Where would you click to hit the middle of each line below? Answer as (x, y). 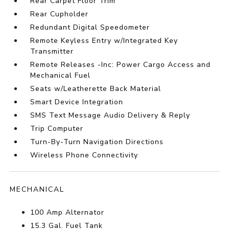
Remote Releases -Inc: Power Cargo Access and (121, 65)
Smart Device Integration (77, 102)
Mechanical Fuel (61, 76)
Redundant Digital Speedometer (90, 28)
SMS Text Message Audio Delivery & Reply (110, 116)
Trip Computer (57, 129)
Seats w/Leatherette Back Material (96, 89)
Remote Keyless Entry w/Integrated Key (104, 41)
